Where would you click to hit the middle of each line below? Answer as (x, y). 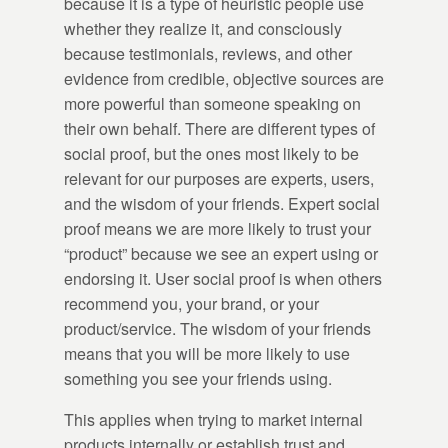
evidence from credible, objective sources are (224, 79)
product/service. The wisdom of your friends (217, 329)
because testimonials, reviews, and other (208, 54)
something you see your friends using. (198, 379)
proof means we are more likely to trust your (217, 229)
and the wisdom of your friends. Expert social (222, 204)
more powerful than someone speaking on (212, 104)
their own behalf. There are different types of (219, 129)
